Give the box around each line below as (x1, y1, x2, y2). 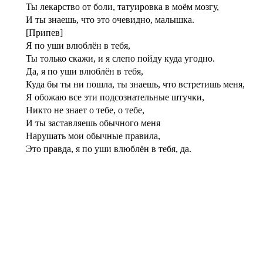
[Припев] (26, 27, 63, 38)
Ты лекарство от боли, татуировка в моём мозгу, (26, 1, 219, 12)
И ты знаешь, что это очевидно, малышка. (26, 14, 194, 25)
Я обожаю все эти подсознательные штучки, (26, 92, 204, 102)
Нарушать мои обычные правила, (26, 130, 160, 141)
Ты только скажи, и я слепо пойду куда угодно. (26, 53, 215, 63)
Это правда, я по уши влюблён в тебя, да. (26, 143, 191, 154)
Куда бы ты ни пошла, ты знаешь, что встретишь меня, (26, 79, 245, 89)
